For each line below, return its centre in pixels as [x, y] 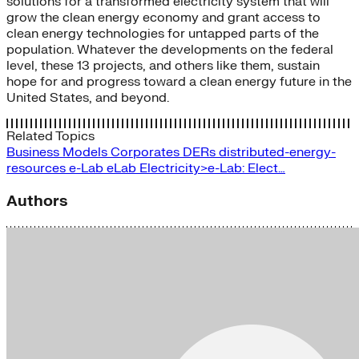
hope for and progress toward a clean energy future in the [179, 82]
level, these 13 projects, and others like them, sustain [163, 66]
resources [38, 169]
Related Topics [50, 137]
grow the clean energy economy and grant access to [163, 18]
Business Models [58, 153]
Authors [37, 202]
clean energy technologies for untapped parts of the [163, 34]
